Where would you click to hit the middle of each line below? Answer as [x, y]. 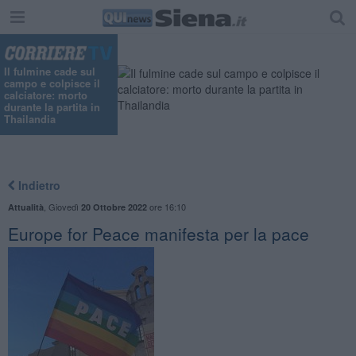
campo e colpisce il [52, 83]
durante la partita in [52, 107]
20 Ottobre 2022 [114, 207]
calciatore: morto [46, 95]
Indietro [37, 185]
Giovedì [64, 206]
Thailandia [30, 119]
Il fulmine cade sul [50, 72]
